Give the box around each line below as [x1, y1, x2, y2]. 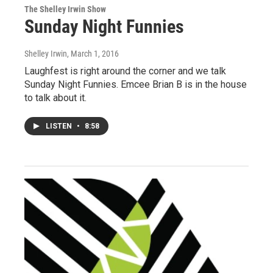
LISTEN [46, 121, 74, 130]
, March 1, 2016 [67, 48, 119, 58]
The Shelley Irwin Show [24, 4, 106, 14]
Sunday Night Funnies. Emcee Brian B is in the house [24, 78, 247, 90]
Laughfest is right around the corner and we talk [24, 65, 226, 77]
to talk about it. [24, 91, 87, 104]
